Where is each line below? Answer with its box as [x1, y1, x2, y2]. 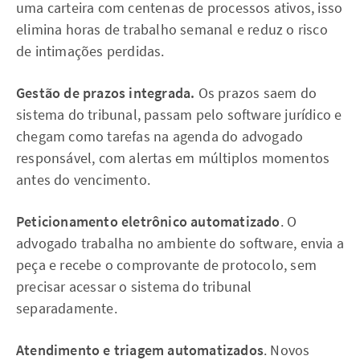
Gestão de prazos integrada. [16, 84, 198, 102]
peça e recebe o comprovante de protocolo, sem [16, 256, 317, 274]
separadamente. [16, 299, 117, 317]
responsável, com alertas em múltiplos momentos [16, 149, 330, 167]
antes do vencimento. [16, 170, 150, 189]
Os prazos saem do [198, 84, 317, 102]
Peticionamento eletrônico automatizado [16, 212, 280, 231]
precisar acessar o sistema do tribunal [16, 277, 252, 296]
